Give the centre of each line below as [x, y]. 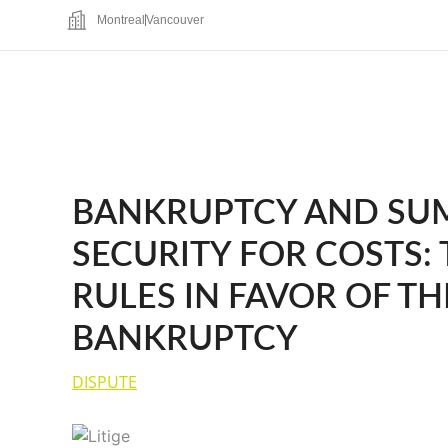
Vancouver [175, 20]
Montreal [121, 20]
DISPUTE [104, 381]
